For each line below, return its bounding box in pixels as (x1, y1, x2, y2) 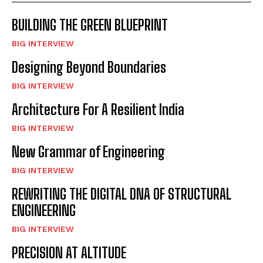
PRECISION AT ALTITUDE (12, 244, 126, 262)
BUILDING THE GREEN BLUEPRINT (12, 16, 168, 34)
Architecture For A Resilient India (12, 101, 184, 119)
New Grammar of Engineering (12, 143, 165, 161)
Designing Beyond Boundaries (12, 59, 166, 76)
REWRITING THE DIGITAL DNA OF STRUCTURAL (12, 186, 231, 203)
